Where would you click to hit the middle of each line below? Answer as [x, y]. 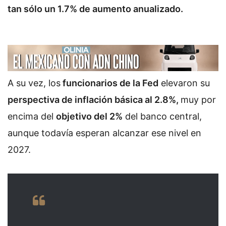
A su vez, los [34, 83]
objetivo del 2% [89, 117]
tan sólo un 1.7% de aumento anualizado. [96, 9]
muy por [198, 100]
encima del [32, 117]
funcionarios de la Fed [109, 83]
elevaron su [184, 83]
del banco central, [162, 117]
